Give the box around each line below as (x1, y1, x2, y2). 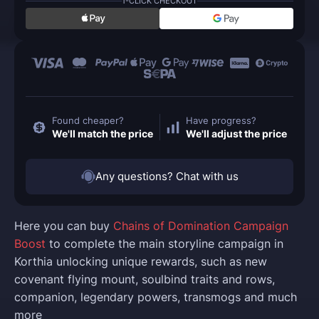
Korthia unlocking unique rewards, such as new (14, 254, 267, 269)
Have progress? (186, 115, 257, 127)
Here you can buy (14, 219, 113, 234)
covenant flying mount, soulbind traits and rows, (14, 272, 275, 287)
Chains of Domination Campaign (113, 219, 288, 234)
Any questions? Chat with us (95, 169, 239, 184)
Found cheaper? (51, 115, 124, 127)
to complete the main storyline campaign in (46, 236, 283, 251)
